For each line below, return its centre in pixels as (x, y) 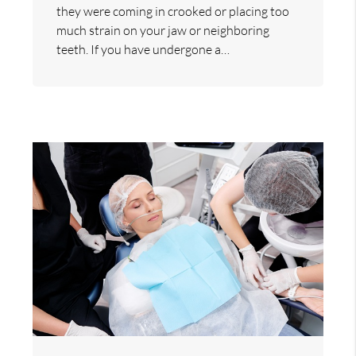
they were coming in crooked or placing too (173, 12)
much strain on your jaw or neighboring (163, 31)
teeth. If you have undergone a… (143, 50)
